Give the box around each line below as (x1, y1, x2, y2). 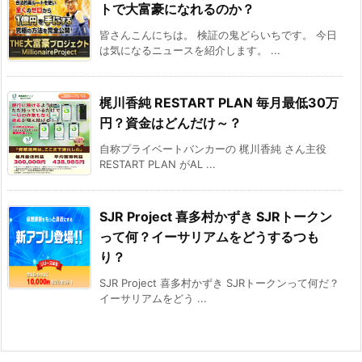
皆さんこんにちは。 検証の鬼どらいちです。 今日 (99, 27, 337, 41)
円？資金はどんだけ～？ (99, 114, 242, 131)
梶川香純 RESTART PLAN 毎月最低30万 (99, 94, 339, 111)
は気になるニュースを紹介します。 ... (99, 43, 280, 57)
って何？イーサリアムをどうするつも (99, 228, 319, 245)
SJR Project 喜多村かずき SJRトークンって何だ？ (99, 276, 339, 289)
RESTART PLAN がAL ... (99, 157, 216, 170)
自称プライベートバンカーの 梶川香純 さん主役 (99, 141, 326, 155)
